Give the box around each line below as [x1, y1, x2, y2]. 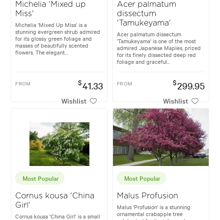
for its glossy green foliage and [15, 34, 92, 43]
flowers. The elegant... [15, 48, 68, 56]
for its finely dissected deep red [117, 51, 196, 59]
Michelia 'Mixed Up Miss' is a [15, 21, 87, 29]
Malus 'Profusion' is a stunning [117, 203, 191, 211]
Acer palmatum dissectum [117, 30, 181, 38]
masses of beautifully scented [15, 41, 89, 50]
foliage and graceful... [117, 57, 170, 66]
